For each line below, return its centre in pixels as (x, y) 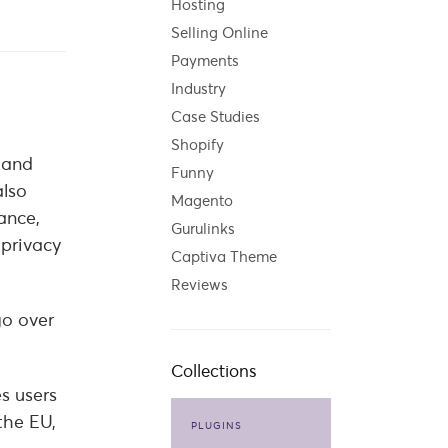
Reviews (199, 284)
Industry (198, 88)
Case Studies (215, 116)
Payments (205, 60)
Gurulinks (203, 228)
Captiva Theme (224, 256)
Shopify (197, 144)
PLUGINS (216, 425)
